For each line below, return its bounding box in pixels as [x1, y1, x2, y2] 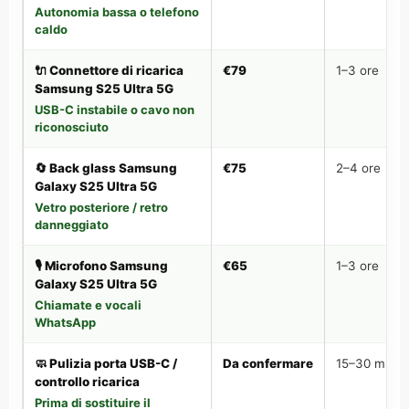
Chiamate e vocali [35, 298, 142, 312]
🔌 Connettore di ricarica [35, 63, 184, 78]
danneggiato [35, 217, 109, 232]
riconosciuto [35, 120, 109, 134]
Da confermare [223, 356, 313, 371]
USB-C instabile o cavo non [35, 102, 194, 117]
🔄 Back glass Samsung [35, 161, 177, 175]
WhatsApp [35, 315, 96, 330]
